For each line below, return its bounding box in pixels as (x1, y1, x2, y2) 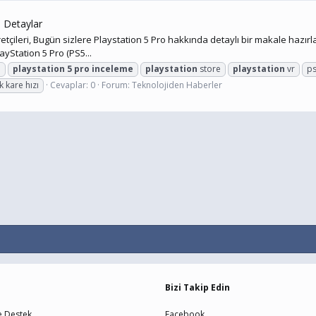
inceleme (92, 63, 134, 75)
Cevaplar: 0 (50, 79, 95, 92)
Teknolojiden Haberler (132, 79, 222, 92)
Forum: (102, 79, 132, 92)
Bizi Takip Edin (165, 281, 230, 293)
